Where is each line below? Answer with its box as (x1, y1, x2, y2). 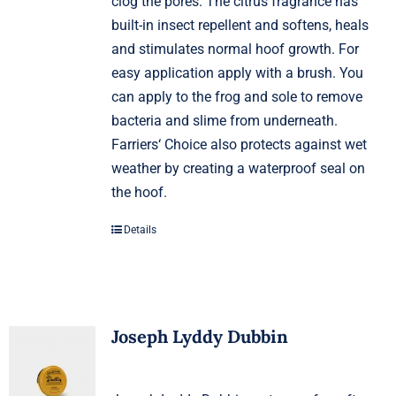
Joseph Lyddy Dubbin (110, 324, 288, 347)
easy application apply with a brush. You (110, 64, 363, 81)
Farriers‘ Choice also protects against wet (110, 135, 367, 153)
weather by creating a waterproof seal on (110, 159, 365, 177)
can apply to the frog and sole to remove (110, 88, 362, 105)
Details (123, 223, 156, 236)
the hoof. (110, 183, 167, 201)
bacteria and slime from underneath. (110, 111, 338, 129)
